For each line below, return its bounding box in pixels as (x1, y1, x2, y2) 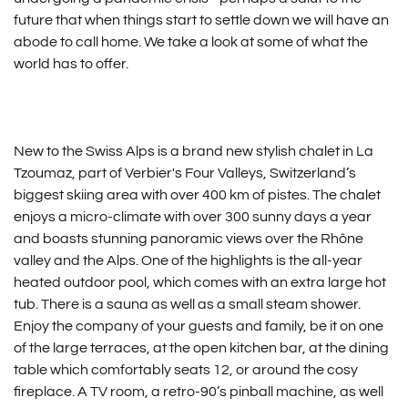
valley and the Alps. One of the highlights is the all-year (13, 253, 362, 268)
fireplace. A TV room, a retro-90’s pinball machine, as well (13, 384, 383, 399)
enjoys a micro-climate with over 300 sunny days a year (13, 209, 372, 224)
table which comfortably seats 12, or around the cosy (13, 362, 358, 377)
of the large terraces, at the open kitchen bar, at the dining (13, 341, 389, 355)
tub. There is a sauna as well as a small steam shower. (13, 297, 361, 311)
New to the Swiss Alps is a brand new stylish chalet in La (13, 144, 373, 158)
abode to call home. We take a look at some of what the (13, 35, 368, 49)
